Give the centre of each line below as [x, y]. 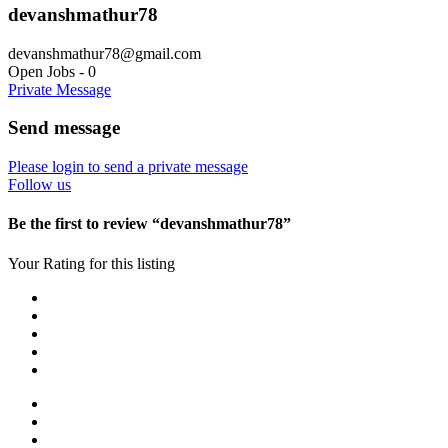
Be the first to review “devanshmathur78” [149, 224]
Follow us [39, 184]
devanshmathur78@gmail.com [104, 53]
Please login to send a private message [128, 166]
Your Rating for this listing [91, 263]
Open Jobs [41, 71]
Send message [64, 128]
